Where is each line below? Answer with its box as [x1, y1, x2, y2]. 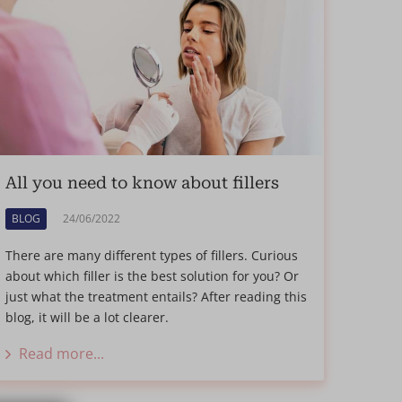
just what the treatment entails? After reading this [4, 287, 307, 305]
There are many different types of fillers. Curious [4, 246, 298, 264]
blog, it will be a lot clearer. [4, 308, 169, 326]
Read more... [18, 343, 104, 363]
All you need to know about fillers [4, 172, 279, 193]
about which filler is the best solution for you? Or [4, 267, 299, 284]
